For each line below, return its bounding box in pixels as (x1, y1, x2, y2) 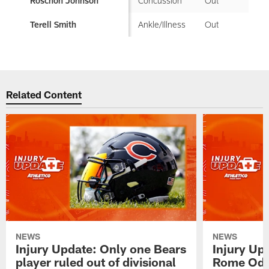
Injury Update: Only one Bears (16, 241, 187, 256)
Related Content (6, 88, 82, 100)
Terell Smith (30, 19, 77, 30)
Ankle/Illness (138, 19, 186, 29)
